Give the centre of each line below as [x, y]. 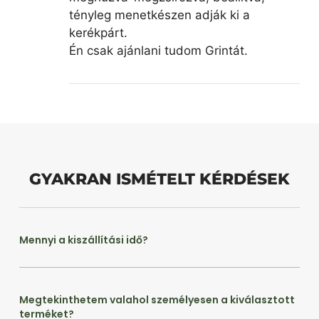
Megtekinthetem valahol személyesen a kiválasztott [157, 300]
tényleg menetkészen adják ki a [159, 15]
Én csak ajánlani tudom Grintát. [158, 50]
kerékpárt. [98, 32]
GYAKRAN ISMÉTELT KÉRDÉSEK [159, 179]
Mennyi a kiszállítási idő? [83, 240]
